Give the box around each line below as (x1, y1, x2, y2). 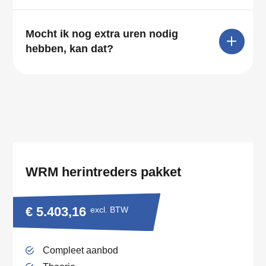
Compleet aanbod (42, 245, 118, 256)
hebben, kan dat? (26, 42, 114, 55)
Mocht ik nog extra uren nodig (26, 27, 179, 40)
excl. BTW (90, 205, 129, 215)
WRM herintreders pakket (26, 164, 182, 179)
